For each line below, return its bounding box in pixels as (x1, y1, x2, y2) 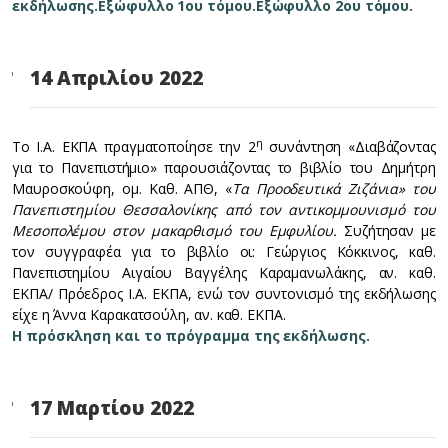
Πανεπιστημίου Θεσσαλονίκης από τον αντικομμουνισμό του (12, 200, 436, 219)
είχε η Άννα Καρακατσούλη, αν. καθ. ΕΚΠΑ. (12, 305, 286, 324)
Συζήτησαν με (343, 221, 436, 240)
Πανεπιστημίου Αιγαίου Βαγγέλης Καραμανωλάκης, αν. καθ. (12, 263, 436, 282)
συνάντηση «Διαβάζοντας (262, 137, 436, 156)
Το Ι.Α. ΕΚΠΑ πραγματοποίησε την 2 (12, 137, 256, 156)
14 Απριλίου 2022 (30, 65, 203, 91)
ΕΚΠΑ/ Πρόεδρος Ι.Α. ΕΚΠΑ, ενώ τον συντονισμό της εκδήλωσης (12, 284, 436, 303)
